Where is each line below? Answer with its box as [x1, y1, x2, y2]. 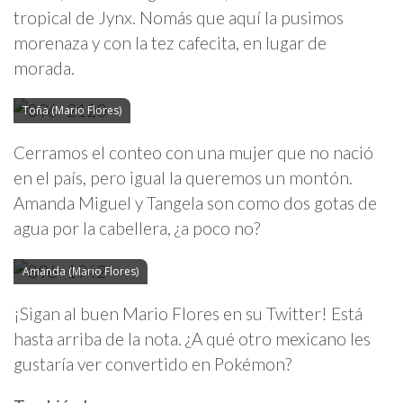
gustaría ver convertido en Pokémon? [13, 353, 291, 374]
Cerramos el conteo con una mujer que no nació [13, 142, 373, 164]
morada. [13, 58, 75, 79]
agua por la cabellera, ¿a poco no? [13, 218, 260, 239]
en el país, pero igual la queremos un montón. [13, 167, 353, 189]
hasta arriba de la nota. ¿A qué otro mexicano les [13, 327, 371, 349]
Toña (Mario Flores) [22, 103, 121, 119]
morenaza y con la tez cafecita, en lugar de [13, 32, 327, 54]
